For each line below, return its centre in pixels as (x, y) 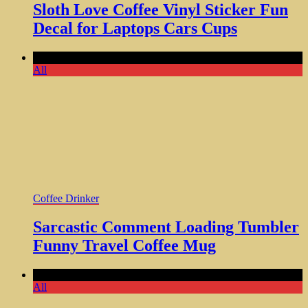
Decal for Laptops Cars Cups (135, 28)
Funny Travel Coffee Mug (124, 246)
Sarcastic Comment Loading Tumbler (166, 227)
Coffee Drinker (66, 198)
